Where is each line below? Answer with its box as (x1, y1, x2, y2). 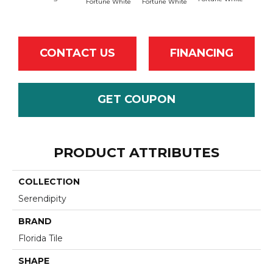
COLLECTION (18, 175, 80, 187)
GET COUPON (97, 93, 175, 107)
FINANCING (170, 46, 233, 60)
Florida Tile (18, 232, 63, 244)
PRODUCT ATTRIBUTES (54, 144, 219, 161)
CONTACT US (40, 46, 115, 60)
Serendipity (18, 193, 66, 204)
